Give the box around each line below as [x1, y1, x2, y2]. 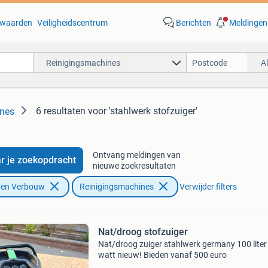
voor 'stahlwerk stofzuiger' [88, 105, 197, 117]
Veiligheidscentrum [36, 18, 108, 28]
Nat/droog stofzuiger [98, 226, 188, 237]
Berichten [175, 18, 211, 28]
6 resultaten [36, 105, 86, 117]
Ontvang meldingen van [92, 150, 181, 160]
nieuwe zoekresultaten [92, 161, 176, 170]
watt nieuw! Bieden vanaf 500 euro [98, 250, 227, 260]
